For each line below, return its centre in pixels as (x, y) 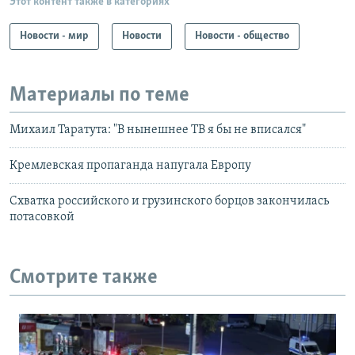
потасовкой (42, 218)
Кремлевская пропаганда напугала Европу (130, 166)
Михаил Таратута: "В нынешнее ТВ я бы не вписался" (158, 130)
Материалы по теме (99, 95)
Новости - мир (54, 36)
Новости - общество (242, 36)
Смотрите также (84, 278)
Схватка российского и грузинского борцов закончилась (169, 202)
